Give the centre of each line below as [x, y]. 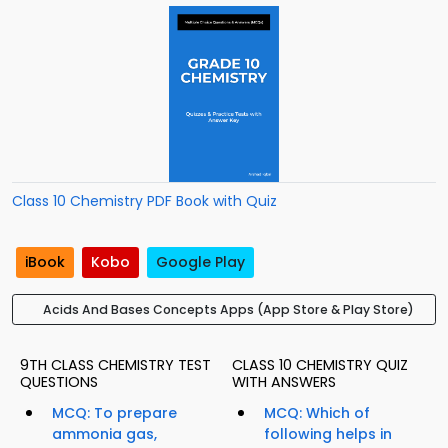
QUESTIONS [59, 382]
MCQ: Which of [317, 413]
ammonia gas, [104, 434]
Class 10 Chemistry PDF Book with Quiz [144, 201]
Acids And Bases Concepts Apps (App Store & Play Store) [228, 310]
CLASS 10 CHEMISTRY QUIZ [320, 365]
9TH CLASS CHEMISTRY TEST [115, 365]
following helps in [328, 434]
